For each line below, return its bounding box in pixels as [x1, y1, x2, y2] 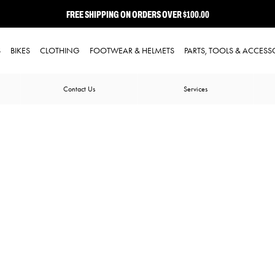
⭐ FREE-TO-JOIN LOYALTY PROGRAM [74, 28, 201, 44]
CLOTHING [40, 45, 80, 56]
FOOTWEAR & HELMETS [90, 45, 174, 56]
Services [184, 85, 207, 93]
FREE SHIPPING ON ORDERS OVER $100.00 [66, 6, 209, 21]
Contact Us [63, 85, 95, 93]
